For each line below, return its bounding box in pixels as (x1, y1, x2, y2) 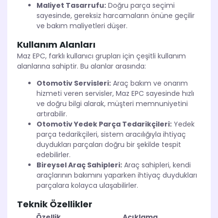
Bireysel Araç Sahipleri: (36, 160, 122, 170)
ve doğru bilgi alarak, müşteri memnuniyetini (36, 99, 188, 109)
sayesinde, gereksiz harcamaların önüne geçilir (36, 11, 195, 21)
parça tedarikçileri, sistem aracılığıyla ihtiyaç (36, 129, 186, 140)
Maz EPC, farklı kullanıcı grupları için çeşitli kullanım (17, 51, 186, 61)
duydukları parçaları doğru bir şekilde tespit (36, 140, 181, 150)
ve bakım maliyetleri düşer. (36, 21, 127, 31)
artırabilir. (36, 109, 67, 119)
